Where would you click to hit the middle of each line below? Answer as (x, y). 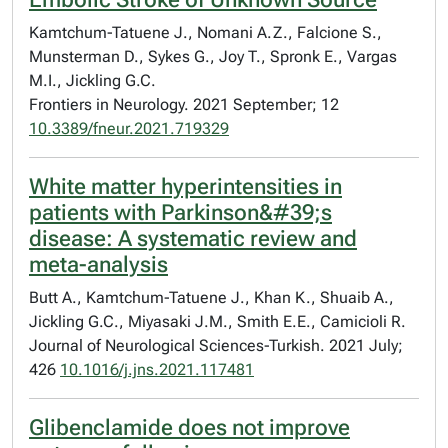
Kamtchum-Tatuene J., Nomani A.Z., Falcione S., (205, 32)
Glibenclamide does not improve (189, 427)
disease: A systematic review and (193, 238)
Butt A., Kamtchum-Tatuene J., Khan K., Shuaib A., (211, 297)
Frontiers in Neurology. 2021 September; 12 (184, 104)
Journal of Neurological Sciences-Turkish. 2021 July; (216, 345)
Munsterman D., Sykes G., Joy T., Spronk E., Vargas (213, 56)
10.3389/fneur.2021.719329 (129, 128)
